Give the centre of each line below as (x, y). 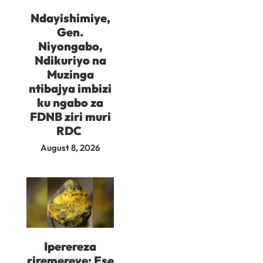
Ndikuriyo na (70, 60)
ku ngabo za (70, 102)
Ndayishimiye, (70, 18)
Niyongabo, (70, 46)
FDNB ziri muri (70, 116)
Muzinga (70, 74)
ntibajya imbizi (70, 88)
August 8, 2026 (70, 147)
